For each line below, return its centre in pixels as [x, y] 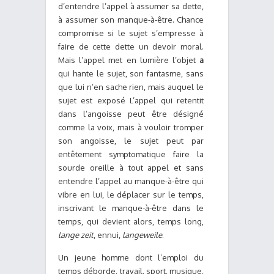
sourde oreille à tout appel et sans [131, 168]
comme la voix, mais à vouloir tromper [131, 127]
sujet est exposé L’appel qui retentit [131, 100]
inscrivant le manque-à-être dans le [131, 208]
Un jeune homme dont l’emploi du [131, 257]
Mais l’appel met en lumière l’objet [129, 60]
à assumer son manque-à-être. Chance [131, 20]
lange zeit [76, 235]
